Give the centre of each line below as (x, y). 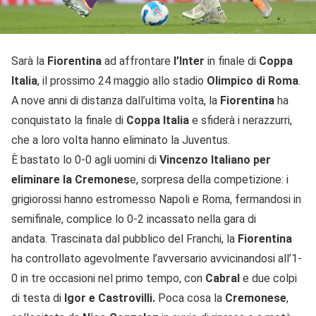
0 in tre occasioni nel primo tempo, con (108, 279)
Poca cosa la (190, 298)
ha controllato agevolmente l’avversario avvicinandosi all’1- (157, 259)
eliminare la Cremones (71, 180)
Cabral (223, 279)
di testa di (36, 298)
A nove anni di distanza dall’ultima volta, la (116, 101)
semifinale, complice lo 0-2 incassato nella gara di (134, 219)
